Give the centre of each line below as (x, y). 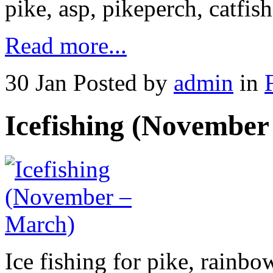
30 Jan (36, 83)
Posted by (123, 83)
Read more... (66, 45)
